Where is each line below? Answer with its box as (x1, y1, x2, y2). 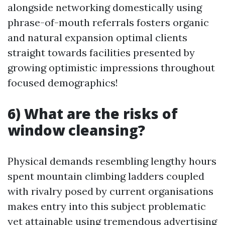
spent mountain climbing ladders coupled (8, 170, 204, 182)
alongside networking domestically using (8, 1, 202, 14)
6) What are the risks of (8, 104, 178, 123)
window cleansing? (8, 121, 145, 140)
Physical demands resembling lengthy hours (8, 155, 216, 167)
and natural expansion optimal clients (8, 31, 187, 44)
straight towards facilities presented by (8, 46, 195, 59)
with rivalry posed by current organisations (8, 185, 213, 197)
